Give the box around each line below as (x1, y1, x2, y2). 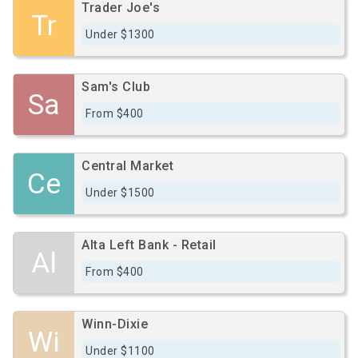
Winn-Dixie (82, 316, 148, 332)
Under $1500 (86, 186, 155, 199)
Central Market (82, 158, 173, 173)
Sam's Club (82, 79, 150, 94)
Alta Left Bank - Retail (82, 237, 217, 253)
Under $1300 (86, 28, 155, 41)
